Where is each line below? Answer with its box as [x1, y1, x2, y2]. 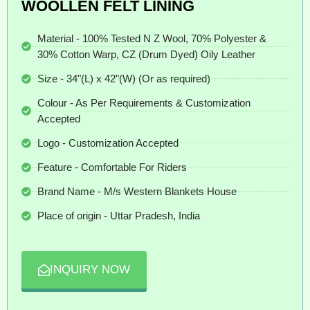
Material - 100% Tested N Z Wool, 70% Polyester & [37, 33, 266, 45]
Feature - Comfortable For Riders [37, 161, 187, 174]
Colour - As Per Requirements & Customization [37, 97, 250, 109]
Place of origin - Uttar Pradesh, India [37, 210, 200, 222]
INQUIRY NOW [50, 263, 130, 277]
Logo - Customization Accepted [37, 137, 179, 149]
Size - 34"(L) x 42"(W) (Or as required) [37, 73, 210, 85]
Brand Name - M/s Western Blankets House [37, 185, 237, 198]
